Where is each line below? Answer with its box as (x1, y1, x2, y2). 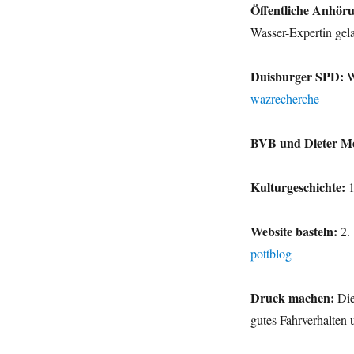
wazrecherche (250, 90, 319, 107)
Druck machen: (250, 288, 334, 307)
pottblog (250, 245, 292, 262)
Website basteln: (250, 222, 337, 241)
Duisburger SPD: (250, 67, 344, 86)
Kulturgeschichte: (250, 178, 345, 197)
